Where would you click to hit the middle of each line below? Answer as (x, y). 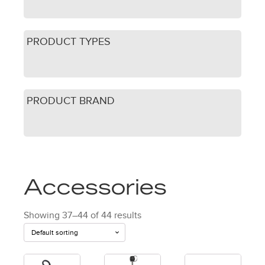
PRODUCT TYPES (69, 41)
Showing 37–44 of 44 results (83, 215)
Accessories (95, 190)
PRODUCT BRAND (71, 101)
